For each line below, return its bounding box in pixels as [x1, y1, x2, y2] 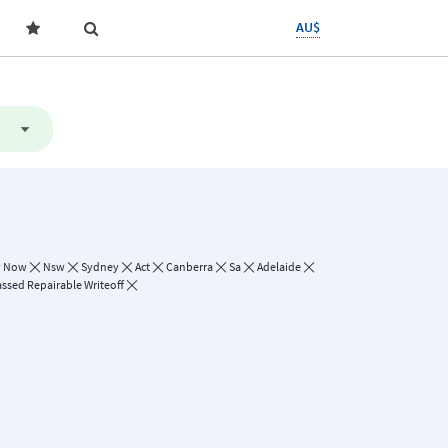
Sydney [81, 259, 119, 274]
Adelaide [257, 259, 301, 274]
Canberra [166, 259, 213, 274]
